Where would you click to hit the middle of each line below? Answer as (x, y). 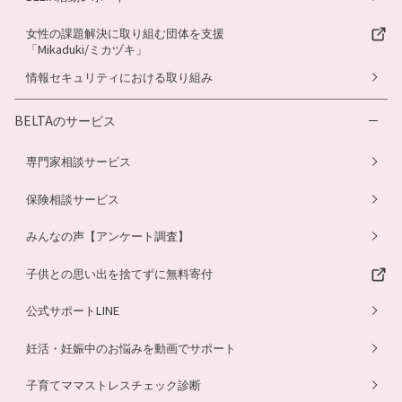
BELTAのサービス (65, 120)
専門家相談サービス (79, 161)
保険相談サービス (73, 198)
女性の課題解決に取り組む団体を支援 (125, 33)
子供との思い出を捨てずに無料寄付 (119, 273)
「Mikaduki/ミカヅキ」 (87, 49)
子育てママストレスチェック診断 (114, 385)
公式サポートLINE (73, 310)
